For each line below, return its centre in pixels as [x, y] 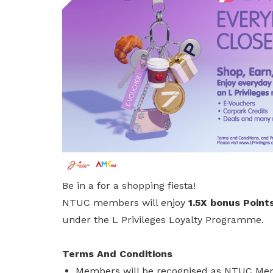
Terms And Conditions [117, 254]
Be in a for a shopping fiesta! [129, 186]
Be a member [94, 40]
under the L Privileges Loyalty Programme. [166, 220]
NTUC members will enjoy [124, 203]
